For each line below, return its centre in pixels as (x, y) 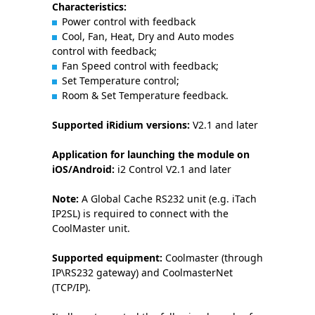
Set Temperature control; (121, 81)
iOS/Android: (83, 169)
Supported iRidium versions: (121, 125)
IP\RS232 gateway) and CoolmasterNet (142, 272)
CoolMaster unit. (91, 228)
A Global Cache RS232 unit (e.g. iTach (168, 199)
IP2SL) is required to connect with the (140, 213)
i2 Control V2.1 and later (173, 169)
